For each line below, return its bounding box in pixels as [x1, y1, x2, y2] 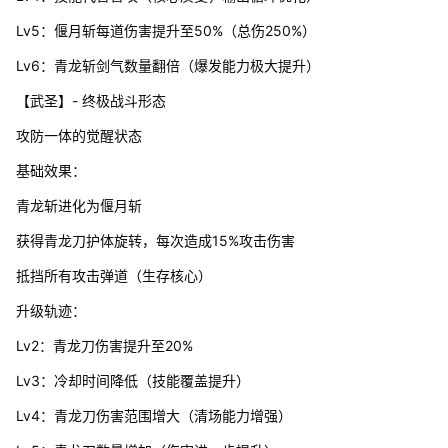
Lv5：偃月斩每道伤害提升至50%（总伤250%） [15, 21, 316, 39]
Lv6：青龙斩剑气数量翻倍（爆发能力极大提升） [15, 56, 320, 74]
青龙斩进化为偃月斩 [15, 196, 142, 214]
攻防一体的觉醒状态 [15, 126, 142, 144]
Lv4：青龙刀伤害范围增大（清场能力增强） [15, 406, 292, 424]
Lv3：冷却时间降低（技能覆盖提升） [15, 371, 250, 389]
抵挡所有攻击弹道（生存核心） [15, 266, 212, 284]
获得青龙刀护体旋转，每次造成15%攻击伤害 [15, 231, 295, 249]
